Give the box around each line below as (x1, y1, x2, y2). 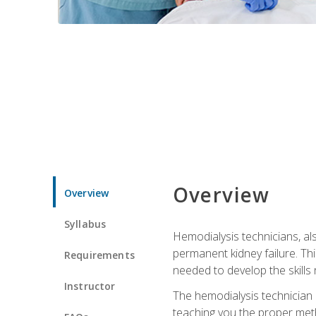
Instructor (64, 279, 116, 293)
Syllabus (64, 217, 107, 231)
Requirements (64, 248, 135, 262)
